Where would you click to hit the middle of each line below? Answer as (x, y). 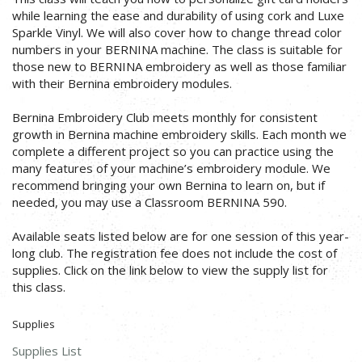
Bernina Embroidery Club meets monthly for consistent (165, 117)
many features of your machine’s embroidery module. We (171, 168)
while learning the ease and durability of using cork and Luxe (178, 15)
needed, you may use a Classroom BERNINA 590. (149, 202)
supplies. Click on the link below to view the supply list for (170, 269)
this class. (39, 286)
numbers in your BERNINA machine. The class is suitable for (177, 49)
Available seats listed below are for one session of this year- (181, 236)
